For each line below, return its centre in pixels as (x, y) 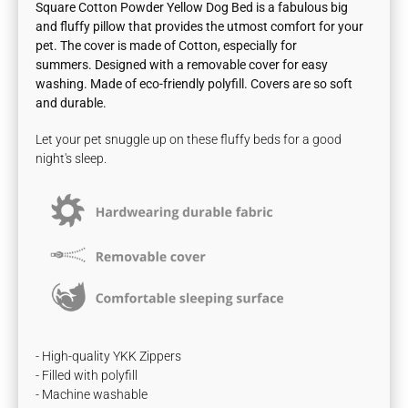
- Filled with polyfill (88, 376)
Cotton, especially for (237, 45)
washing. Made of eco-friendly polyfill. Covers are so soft (194, 83)
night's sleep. (71, 159)
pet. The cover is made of (106, 45)
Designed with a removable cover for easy (212, 64)
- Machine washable (92, 395)
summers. (66, 64)
